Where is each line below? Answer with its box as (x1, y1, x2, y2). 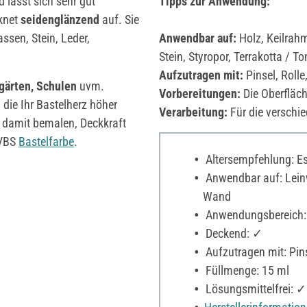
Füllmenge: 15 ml (202, 262, 289, 278)
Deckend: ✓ (202, 225, 262, 241)
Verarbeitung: (159, 104, 228, 119)
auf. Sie (99, 12, 139, 27)
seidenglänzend (21, 12, 99, 27)
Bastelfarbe (19, 134, 74, 149)
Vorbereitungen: (159, 86, 241, 101)
